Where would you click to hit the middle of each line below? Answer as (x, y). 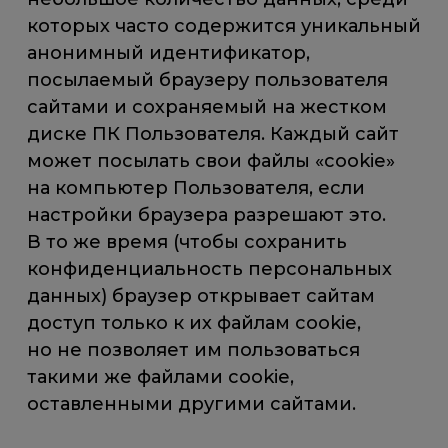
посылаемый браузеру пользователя (208, 80)
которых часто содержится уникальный (224, 26)
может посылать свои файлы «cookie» (211, 161)
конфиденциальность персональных (210, 269)
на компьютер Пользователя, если (196, 188)
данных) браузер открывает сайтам (201, 296)
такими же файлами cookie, (161, 377)
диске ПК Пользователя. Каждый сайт (213, 134)
